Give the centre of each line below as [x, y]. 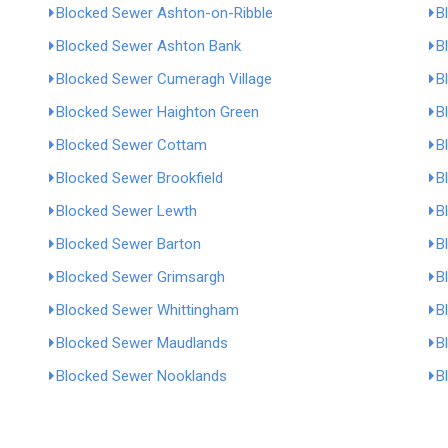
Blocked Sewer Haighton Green [157, 112]
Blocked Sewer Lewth [126, 211]
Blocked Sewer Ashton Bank [148, 46]
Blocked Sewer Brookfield [139, 178]
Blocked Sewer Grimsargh [140, 277]
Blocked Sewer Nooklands [141, 376]
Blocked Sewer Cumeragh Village [164, 79]
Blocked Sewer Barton [128, 244]
